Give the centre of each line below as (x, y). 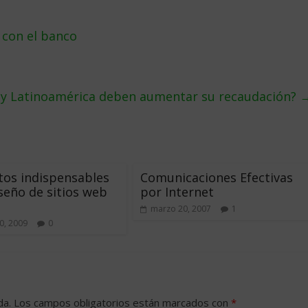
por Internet (177, 192)
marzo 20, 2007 (181, 209)
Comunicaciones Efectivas (217, 177)
